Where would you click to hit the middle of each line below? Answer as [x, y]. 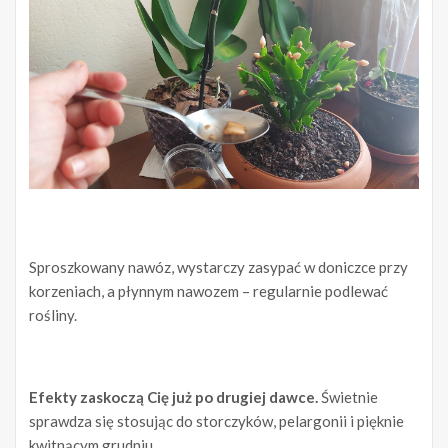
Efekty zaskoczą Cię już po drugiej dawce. [173, 396]
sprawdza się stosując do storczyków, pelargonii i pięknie [216, 420]
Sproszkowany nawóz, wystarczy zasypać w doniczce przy [218, 266]
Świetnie [348, 396]
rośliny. [53, 314]
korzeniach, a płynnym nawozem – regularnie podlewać [208, 290]
